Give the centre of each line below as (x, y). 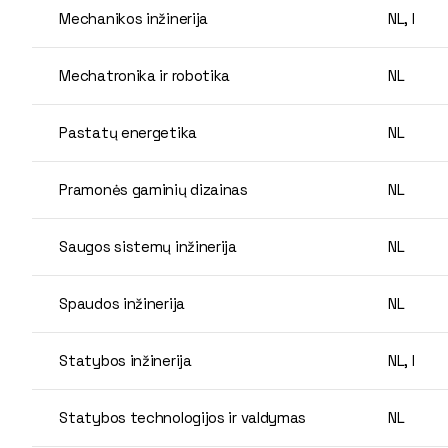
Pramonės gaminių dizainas (153, 189)
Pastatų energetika (128, 132)
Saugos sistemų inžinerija (148, 246)
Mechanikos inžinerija (134, 18)
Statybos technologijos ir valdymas (183, 417)
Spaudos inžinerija (122, 303)
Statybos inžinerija (125, 360)
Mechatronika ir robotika (145, 75)
